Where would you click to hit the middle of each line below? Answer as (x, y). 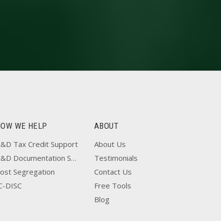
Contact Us (113, 172)
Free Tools (113, 185)
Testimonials (116, 158)
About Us (110, 144)
